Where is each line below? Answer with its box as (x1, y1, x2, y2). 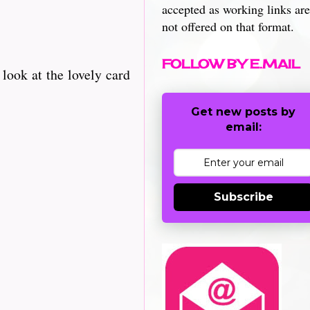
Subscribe (213, 190, 273, 203)
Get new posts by (191, 105, 295, 118)
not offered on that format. (162, 18, 294, 35)
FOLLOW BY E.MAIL (162, 56, 300, 71)
